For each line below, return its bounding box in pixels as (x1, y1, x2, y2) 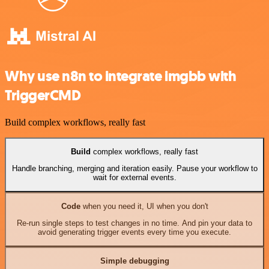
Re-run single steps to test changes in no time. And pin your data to (17, 219, 252, 228)
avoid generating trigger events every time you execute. (38, 228, 231, 237)
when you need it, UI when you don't (80, 202, 208, 211)
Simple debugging (100, 256, 169, 266)
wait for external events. (92, 173, 177, 183)
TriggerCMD (5, 85, 81, 105)
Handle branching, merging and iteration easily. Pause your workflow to (11, 164, 258, 174)
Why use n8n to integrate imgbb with (5, 66, 237, 86)
